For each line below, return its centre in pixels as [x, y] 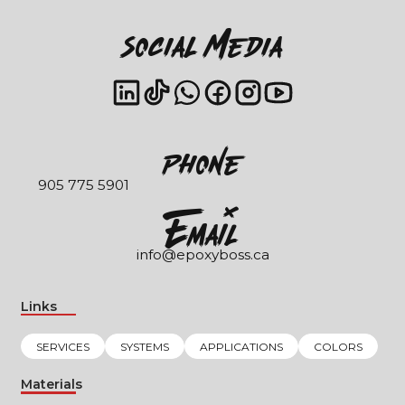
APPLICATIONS [241, 346]
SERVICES [62, 346]
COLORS [338, 346]
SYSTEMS [144, 346]
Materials [51, 385]
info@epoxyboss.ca [202, 254]
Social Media [202, 45]
